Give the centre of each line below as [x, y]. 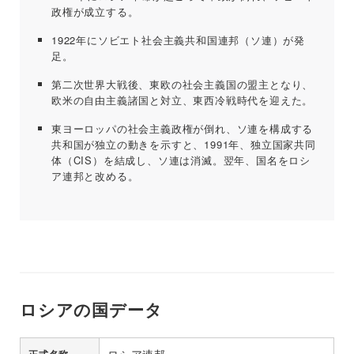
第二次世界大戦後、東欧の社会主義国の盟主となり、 [183, 84]
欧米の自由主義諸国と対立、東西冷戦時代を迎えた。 [183, 100]
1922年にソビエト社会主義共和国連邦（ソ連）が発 [178, 40]
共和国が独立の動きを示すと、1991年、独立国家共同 [184, 144]
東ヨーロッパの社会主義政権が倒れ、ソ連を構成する [183, 128]
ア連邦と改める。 [95, 175]
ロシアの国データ [91, 309]
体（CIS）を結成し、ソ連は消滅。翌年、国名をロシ [181, 160]
